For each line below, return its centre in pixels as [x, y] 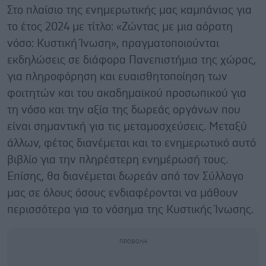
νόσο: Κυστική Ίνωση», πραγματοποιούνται [113, 43]
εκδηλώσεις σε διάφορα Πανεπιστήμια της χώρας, [132, 60]
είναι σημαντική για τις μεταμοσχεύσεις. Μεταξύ [127, 126]
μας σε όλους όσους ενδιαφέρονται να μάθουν [123, 193]
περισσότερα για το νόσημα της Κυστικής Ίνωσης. [132, 210]
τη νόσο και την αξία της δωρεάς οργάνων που [124, 110]
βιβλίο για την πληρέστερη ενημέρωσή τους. [118, 160]
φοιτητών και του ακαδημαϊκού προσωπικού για [127, 93]
